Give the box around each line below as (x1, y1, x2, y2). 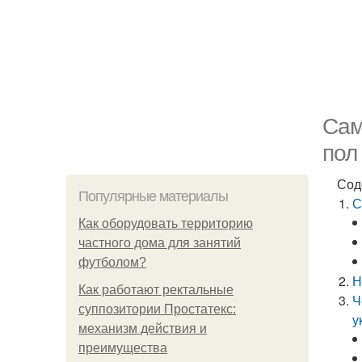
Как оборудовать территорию (78, 217, 253, 230)
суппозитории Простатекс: (78, 302, 236, 316)
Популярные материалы (78, 188, 228, 204)
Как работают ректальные (78, 283, 234, 297)
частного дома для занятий (78, 236, 241, 250)
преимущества (78, 341, 167, 355)
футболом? (78, 255, 146, 269)
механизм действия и (78, 322, 207, 335)
